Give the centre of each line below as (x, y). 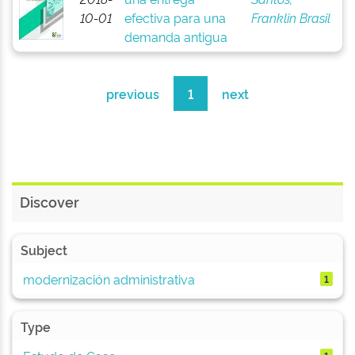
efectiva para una (175, 17)
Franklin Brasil (290, 17)
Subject (44, 250)
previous (133, 94)
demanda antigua (176, 36)
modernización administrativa (109, 279)
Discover (50, 201)
